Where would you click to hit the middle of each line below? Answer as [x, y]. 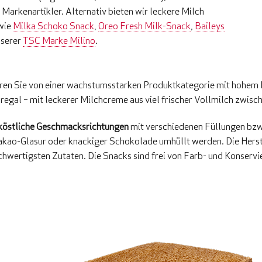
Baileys [210, 26]
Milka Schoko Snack [54, 26]
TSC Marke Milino [59, 40]
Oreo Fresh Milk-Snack [144, 26]
